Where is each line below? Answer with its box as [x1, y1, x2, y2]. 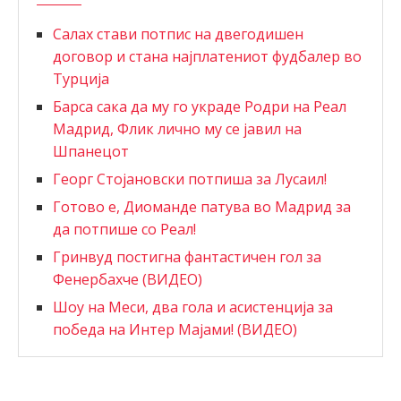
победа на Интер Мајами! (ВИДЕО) [53, 320, 297, 340]
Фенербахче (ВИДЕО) [53, 269, 202, 290]
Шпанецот [53, 141, 129, 162]
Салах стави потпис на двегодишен [53, 24, 303, 45]
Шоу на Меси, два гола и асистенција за [53, 297, 333, 318]
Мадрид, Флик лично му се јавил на [53, 119, 302, 140]
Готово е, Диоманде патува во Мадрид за [53, 197, 351, 218]
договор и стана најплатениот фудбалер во [53, 47, 362, 67]
